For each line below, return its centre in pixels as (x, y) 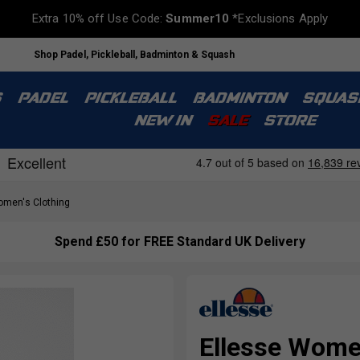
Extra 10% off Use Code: (99, 18)
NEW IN (162, 122)
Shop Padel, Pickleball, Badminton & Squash (134, 54)
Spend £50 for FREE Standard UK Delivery (180, 242)
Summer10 (198, 18)
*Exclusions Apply (279, 18)
